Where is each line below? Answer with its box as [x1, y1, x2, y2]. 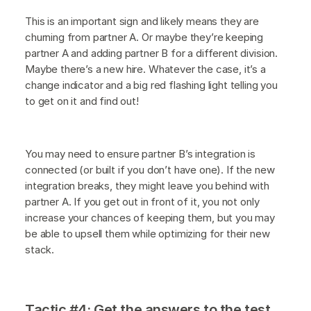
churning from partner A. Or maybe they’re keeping [25, 31, 264, 44]
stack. [25, 243, 55, 257]
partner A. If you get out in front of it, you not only [25, 195, 260, 209]
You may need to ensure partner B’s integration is [25, 147, 256, 161]
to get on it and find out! [25, 94, 139, 108]
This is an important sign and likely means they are [25, 15, 259, 28]
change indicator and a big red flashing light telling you [25, 78, 278, 92]
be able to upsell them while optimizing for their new [25, 227, 270, 241]
